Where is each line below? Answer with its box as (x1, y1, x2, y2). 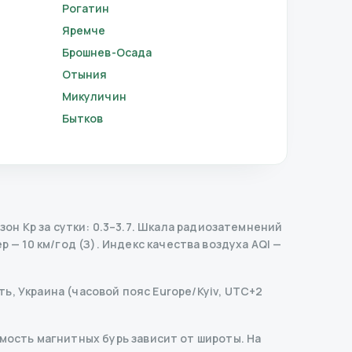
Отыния (61, 67, 108, 82)
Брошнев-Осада (61, 45, 152, 60)
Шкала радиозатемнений (137, 219, 283, 234)
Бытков (61, 111, 104, 126)
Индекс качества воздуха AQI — (99, 236, 282, 251)
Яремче (61, 23, 106, 38)
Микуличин (61, 89, 126, 104)
